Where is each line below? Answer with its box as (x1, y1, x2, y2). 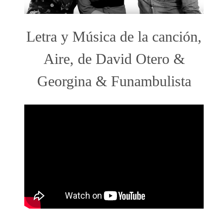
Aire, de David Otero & (43, 50, 185, 67)
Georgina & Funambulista (37, 72, 191, 90)
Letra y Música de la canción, (26, 28, 202, 45)
